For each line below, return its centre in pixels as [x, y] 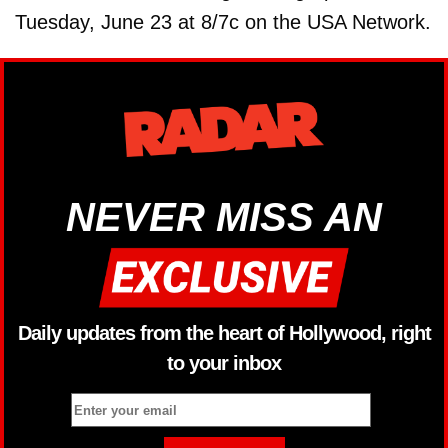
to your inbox [224, 362]
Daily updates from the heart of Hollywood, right [224, 332]
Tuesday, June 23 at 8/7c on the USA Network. [223, 22]
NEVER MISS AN [224, 217]
